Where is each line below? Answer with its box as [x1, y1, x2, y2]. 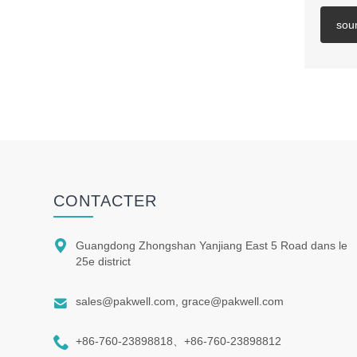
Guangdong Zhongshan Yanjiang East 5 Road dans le [76, 239, 348, 253]
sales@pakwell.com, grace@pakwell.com [76, 295, 284, 308]
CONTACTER [53, 192, 158, 210]
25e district [76, 255, 131, 269]
